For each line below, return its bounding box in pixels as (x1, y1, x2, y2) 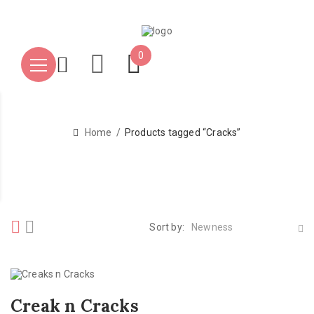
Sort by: (149, 221, 184, 233)
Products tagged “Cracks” (124, 127, 241, 139)
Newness (191, 221, 233, 233)
